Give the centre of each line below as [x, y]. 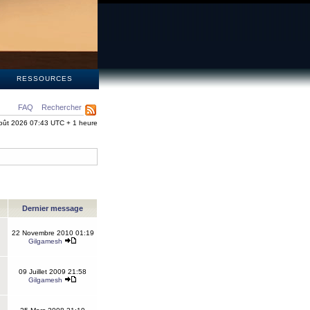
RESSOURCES [44, 79]
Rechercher [62, 107]
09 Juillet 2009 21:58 [53, 272]
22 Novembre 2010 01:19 [53, 233]
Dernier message [53, 208]
